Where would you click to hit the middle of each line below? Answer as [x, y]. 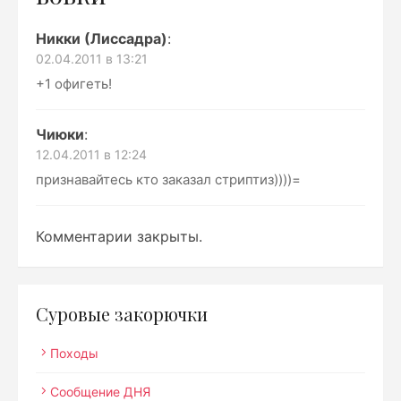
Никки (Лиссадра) [102, 38]
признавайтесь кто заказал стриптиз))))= [168, 179]
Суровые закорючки [122, 314]
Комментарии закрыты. [119, 236]
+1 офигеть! [74, 84]
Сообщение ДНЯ [100, 392]
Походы [74, 353]
